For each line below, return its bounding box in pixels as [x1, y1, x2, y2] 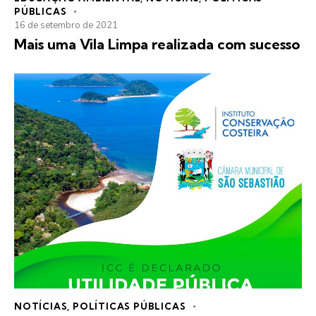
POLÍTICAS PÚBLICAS [73, 300, 186, 312]
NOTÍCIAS [14, 300, 68, 312]
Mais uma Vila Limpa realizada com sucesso [14, 35, 300, 54]
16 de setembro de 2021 [14, 19, 118, 32]
